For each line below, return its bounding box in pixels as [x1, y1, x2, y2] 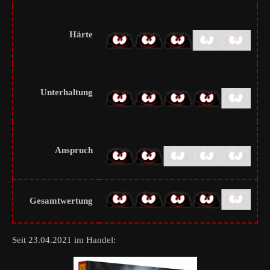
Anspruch [55, 145, 93, 155]
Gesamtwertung [30, 195, 93, 206]
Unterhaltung [40, 87, 93, 97]
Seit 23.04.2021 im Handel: [12, 234, 116, 245]
